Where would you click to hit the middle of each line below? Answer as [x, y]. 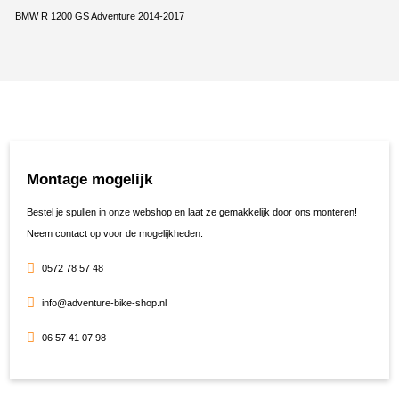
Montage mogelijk [90, 179]
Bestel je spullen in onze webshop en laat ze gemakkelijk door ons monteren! [192, 212]
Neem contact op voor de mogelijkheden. [115, 234]
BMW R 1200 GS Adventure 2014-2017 [99, 16]
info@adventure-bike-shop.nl [104, 303]
